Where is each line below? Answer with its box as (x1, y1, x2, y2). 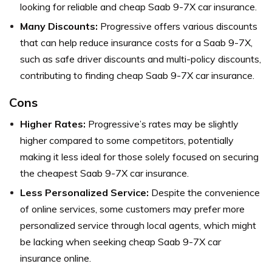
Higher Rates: (20, 118, 86, 131)
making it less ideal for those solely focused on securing (20, 151, 259, 163)
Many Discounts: (20, 20, 98, 33)
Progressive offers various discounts (98, 20, 257, 33)
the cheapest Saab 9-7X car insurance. (20, 167, 189, 180)
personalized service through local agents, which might (20, 219, 256, 232)
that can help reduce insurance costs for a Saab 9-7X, (20, 36, 253, 49)
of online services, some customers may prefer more (20, 203, 245, 216)
